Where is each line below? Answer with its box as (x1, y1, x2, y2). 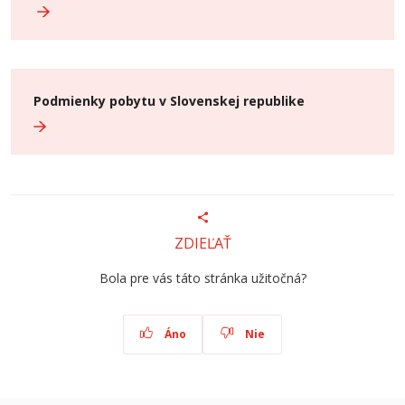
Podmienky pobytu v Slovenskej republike (33, 92, 305, 109)
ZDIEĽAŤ (174, 233, 231, 254)
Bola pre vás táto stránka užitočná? (99, 269, 306, 287)
